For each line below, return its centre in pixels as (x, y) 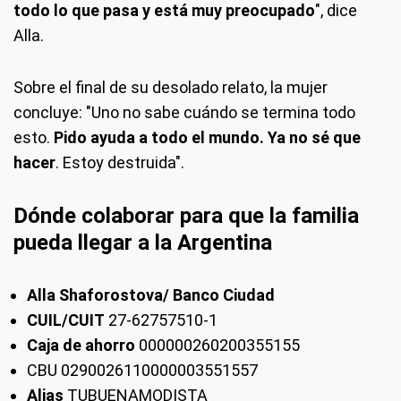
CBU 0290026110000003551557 (142, 370)
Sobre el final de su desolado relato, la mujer (171, 87)
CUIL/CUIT (66, 320)
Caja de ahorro (83, 345)
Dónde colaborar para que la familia (186, 216)
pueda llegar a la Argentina (143, 243)
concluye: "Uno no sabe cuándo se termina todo (184, 112)
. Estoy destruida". (120, 162)
